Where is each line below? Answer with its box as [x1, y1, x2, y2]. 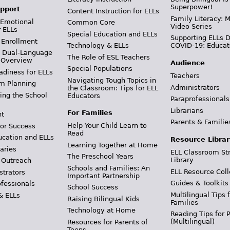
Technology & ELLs [67, 42, 129, 49]
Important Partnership [67, 171, 140, 180]
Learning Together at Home [67, 141, 158, 149]
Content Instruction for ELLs [67, 7, 159, 15]
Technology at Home [67, 206, 136, 214]
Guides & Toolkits [170, 179, 229, 187]
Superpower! [170, 3, 213, 11]
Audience [170, 59, 205, 67]
